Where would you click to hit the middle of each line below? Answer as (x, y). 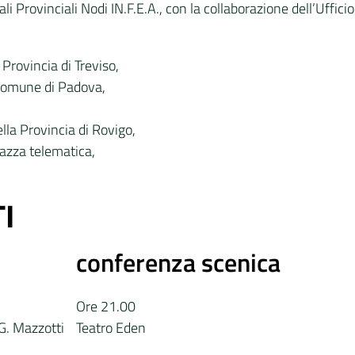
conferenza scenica (179, 262)
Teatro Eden (111, 328)
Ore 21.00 (106, 306)
